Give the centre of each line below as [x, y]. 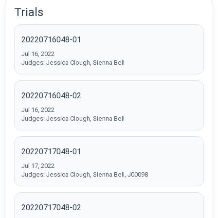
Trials [29, 12]
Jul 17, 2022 [38, 165]
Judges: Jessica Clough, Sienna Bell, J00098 [85, 174]
